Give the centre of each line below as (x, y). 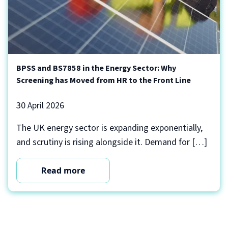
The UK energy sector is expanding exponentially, (109, 128)
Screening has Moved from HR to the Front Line (104, 80)
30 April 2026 (40, 106)
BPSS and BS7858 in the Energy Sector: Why (96, 68)
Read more (63, 170)
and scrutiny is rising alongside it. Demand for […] (112, 142)
